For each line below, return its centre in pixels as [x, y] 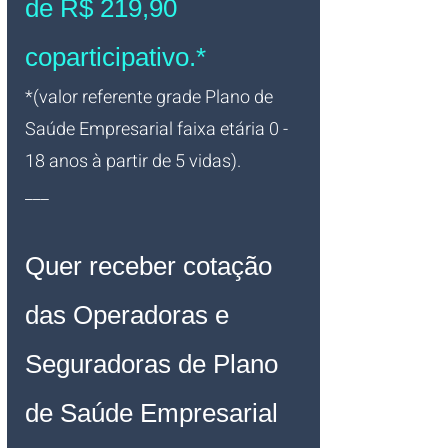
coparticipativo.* [115, 57]
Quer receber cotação [152, 266]
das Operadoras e [130, 315]
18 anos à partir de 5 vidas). [133, 161]
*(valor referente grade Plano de [151, 97]
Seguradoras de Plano [155, 364]
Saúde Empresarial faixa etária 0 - [158, 129]
